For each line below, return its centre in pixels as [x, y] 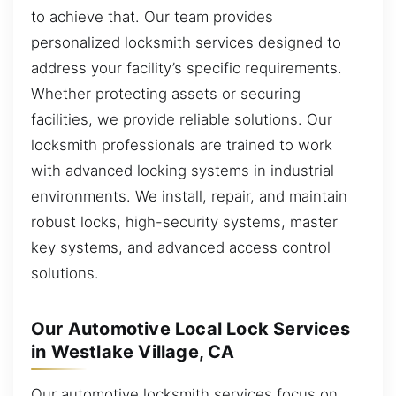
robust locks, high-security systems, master [184, 221]
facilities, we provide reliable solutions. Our [182, 119]
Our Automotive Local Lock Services [190, 328]
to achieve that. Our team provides [152, 16]
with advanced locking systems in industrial [183, 170]
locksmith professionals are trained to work [182, 145]
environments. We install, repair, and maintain [189, 196]
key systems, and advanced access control [181, 247]
